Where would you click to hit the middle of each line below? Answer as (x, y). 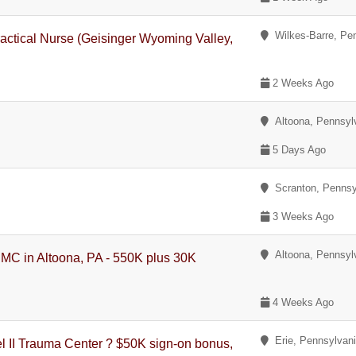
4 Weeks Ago (302, 302)
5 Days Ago (298, 150)
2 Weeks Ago (302, 83)
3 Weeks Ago (302, 217)
